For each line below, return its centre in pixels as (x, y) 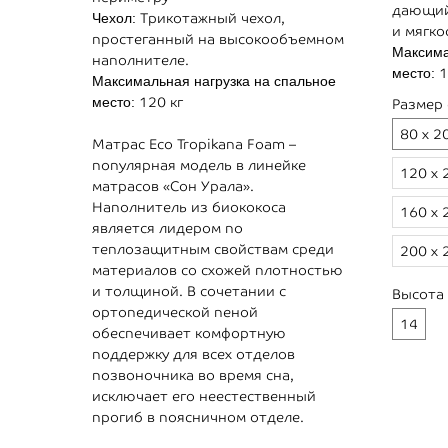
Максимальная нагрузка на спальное (214, 81)
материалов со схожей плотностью (217, 270)
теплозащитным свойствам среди (213, 249)
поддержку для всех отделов (193, 354)
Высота (418, 294)
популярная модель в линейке (199, 165)
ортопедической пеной (175, 312)
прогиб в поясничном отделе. (198, 417)
